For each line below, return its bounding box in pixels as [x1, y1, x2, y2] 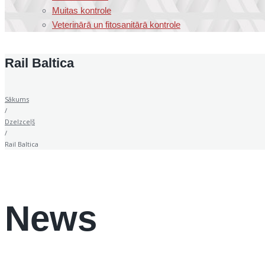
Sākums [5, 95, 29, 104]
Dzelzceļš [5, 117, 35, 127]
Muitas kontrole [52, 5, 111, 15]
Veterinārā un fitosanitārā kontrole [52, 20, 180, 30]
